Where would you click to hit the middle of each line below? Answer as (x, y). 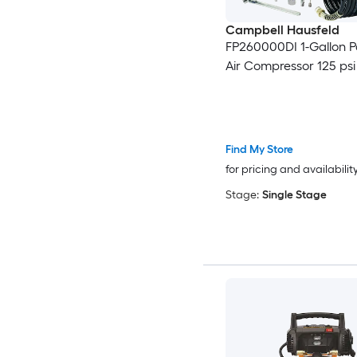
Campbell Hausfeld (282, 29)
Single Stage (294, 195)
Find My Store (259, 150)
